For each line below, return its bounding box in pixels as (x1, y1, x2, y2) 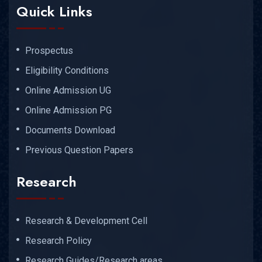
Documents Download (25, 125, 115, 136)
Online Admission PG (25, 105, 112, 116)
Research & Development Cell (25, 215, 147, 226)
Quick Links (16, 1, 92, 22)
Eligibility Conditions (25, 65, 109, 77)
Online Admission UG (25, 85, 111, 96)
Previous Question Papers (25, 144, 133, 156)
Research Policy (25, 235, 92, 246)
